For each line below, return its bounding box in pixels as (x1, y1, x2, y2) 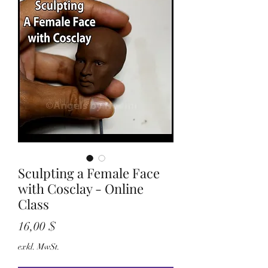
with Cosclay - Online (18, 179, 144, 197)
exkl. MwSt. (18, 242, 60, 252)
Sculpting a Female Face (18, 164, 160, 182)
